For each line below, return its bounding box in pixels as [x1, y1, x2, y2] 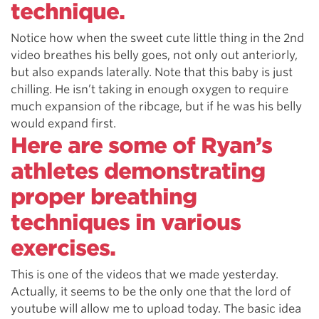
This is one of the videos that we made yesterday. [11, 268, 278, 281]
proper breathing [11, 184, 197, 209]
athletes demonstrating [11, 158, 265, 184]
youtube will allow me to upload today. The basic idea [11, 302, 301, 315]
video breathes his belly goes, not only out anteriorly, [11, 48, 298, 62]
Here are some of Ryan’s [11, 132, 272, 158]
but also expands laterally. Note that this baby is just [11, 66, 293, 79]
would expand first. [11, 117, 116, 130]
